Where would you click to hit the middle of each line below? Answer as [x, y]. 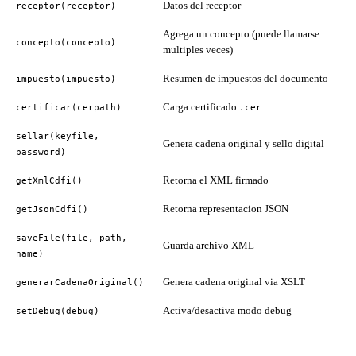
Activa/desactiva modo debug [227, 310]
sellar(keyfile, [58, 135]
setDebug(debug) [58, 310]
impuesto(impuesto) [66, 78]
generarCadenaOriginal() [80, 282]
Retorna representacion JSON [226, 208]
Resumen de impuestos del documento [246, 78]
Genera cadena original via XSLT [234, 281]
